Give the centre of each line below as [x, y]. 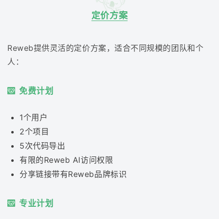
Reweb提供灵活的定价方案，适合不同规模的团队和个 [106, 48]
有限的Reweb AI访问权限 [66, 160]
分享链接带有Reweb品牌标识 [73, 174]
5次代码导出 [43, 146]
